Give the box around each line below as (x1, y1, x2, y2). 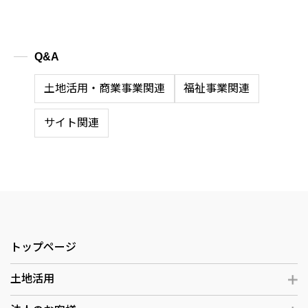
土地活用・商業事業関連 (43, 82, 165, 94)
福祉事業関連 (184, 82, 250, 94)
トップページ (10, 241, 76, 254)
